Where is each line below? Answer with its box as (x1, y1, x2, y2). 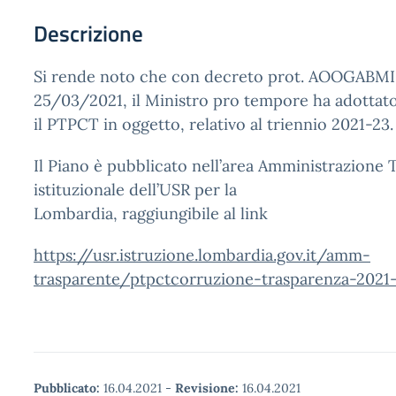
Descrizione (34, 17, 143, 50)
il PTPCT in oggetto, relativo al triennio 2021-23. (34, 114, 393, 134)
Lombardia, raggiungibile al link (34, 203, 268, 224)
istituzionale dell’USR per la (34, 179, 237, 200)
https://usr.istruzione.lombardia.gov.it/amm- (34, 245, 370, 265)
